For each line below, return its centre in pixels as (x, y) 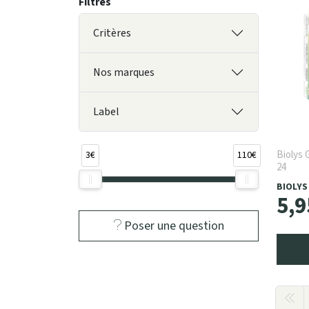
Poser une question (172, 226)
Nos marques (124, 73)
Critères (112, 33)
